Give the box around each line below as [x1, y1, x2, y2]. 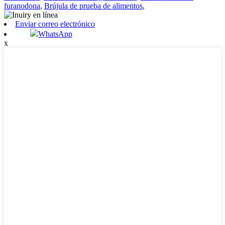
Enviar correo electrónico [15, 19, 95, 28]
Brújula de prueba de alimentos [44, 1, 143, 10]
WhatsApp [38, 29, 73, 38]
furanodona [4, 1, 40, 10]
